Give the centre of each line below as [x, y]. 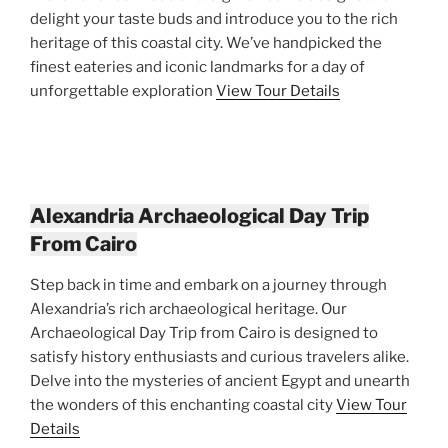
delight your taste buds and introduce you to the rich [214, 18]
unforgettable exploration [123, 90]
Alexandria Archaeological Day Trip [199, 215]
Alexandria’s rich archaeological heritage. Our [188, 308]
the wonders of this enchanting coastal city [183, 404]
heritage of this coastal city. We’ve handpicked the [206, 42]
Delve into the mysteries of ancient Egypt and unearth [220, 380]
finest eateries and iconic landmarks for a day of [197, 66]
